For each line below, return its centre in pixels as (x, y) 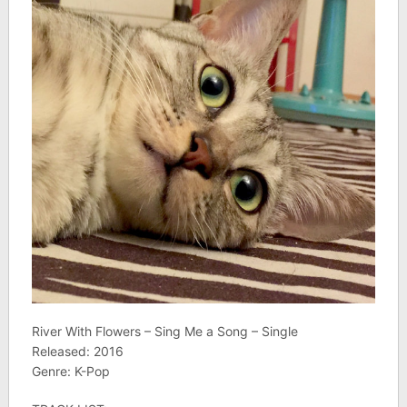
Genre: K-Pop (70, 372)
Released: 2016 (77, 352)
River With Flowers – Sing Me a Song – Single (164, 332)
